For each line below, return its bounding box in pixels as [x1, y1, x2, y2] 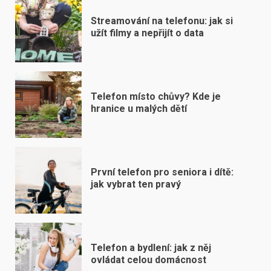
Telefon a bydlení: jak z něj [91, 242, 211, 254]
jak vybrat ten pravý [91, 178, 181, 191]
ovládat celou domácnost [91, 254, 206, 266]
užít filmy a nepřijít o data [91, 27, 204, 39]
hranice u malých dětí [91, 103, 187, 115]
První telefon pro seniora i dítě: [91, 166, 233, 178]
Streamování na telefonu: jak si [91, 15, 233, 27]
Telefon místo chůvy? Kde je [91, 91, 221, 103]
